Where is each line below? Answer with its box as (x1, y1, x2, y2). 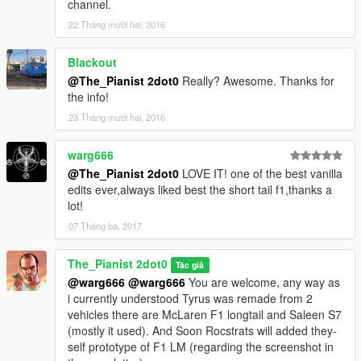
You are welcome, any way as (185, 274, 340, 291)
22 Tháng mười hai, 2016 (68, 18, 165, 31)
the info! (68, 89, 109, 106)
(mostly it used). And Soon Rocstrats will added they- (68, 322, 337, 339)
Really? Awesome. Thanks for (179, 73, 334, 89)
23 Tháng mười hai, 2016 (68, 110, 165, 124)
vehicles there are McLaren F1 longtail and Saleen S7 (68, 306, 342, 323)
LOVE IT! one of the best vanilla (179, 165, 342, 182)
